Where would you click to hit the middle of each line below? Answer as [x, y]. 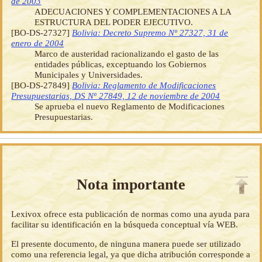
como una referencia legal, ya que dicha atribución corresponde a [131, 254]
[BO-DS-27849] [42, 85]
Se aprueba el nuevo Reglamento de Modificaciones [130, 106]
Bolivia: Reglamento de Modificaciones [144, 85]
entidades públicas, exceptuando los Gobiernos [121, 64]
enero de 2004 [38, 43]
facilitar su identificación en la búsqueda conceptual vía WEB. [125, 224]
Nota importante [131, 184]
